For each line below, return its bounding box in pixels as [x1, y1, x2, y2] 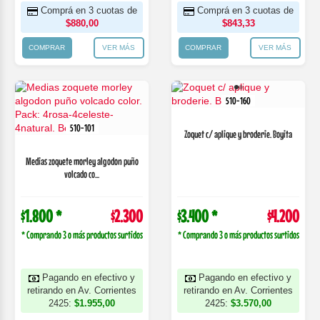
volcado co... [64, 168, 99, 180]
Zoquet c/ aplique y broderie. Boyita [184, 128, 292, 140]
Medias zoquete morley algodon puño [25, 155, 139, 167]
